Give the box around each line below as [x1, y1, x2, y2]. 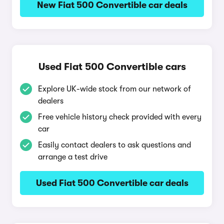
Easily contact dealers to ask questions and [38, 140, 191, 149]
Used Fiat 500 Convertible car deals [35, 178, 188, 188]
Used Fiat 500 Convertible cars [38, 61, 186, 72]
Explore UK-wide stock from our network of [38, 84, 191, 93]
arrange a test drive [38, 152, 107, 161]
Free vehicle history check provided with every [38, 112, 201, 121]
